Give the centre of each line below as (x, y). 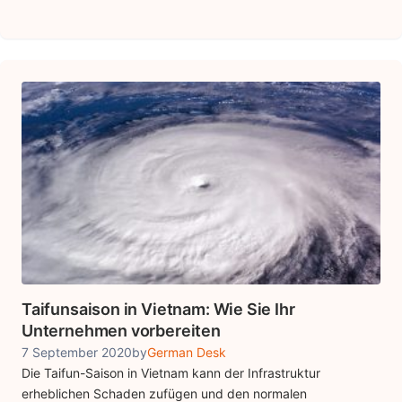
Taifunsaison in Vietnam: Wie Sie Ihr (158, 309)
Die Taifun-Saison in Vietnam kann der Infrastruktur (171, 372)
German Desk (187, 352)
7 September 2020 (77, 352)
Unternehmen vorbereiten (121, 330)
